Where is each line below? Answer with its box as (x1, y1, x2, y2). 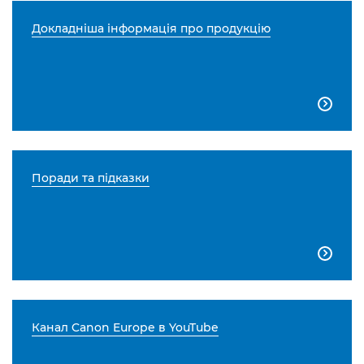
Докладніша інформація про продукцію (32, 21, 271, 36)
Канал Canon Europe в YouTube (32, 320, 219, 335)
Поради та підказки (32, 171, 149, 185)
